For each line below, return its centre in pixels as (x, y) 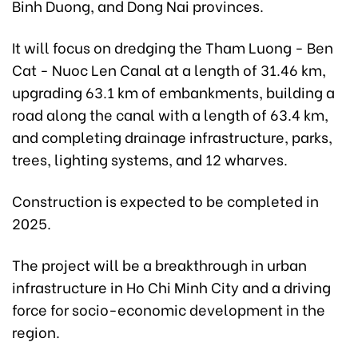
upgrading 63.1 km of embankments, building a (173, 92)
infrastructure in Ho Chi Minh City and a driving (171, 287)
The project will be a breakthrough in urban (159, 265)
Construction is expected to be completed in (165, 201)
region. (36, 332)
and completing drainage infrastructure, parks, (172, 137)
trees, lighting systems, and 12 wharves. (150, 159)
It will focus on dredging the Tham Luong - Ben (173, 47)
